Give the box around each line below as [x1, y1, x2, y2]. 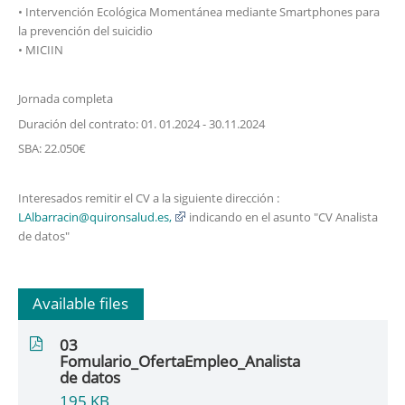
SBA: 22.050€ [17, 140, 86, 157]
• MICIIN [17, 41, 63, 58]
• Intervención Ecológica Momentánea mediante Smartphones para [17, 3, 380, 20]
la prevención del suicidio [17, 22, 153, 39]
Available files [33, 292, 129, 314]
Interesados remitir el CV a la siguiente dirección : [17, 189, 279, 206]
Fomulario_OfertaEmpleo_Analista [60, 351, 301, 372]
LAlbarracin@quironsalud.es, [17, 208, 172, 225]
